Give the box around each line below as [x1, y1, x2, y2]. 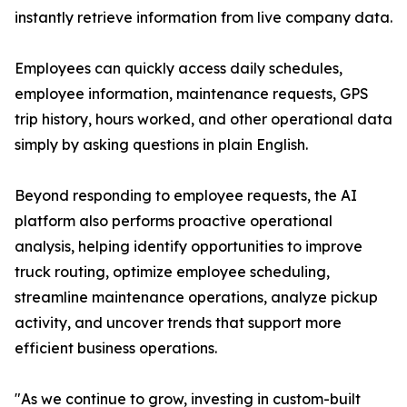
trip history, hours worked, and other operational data [15, 110, 392, 129]
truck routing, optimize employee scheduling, [15, 263, 330, 282]
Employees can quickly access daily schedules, [15, 59, 342, 78]
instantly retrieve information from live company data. [15, 8, 392, 27]
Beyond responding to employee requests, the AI [15, 186, 357, 205]
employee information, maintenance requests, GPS [15, 84, 369, 104]
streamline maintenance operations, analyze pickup [15, 288, 378, 307]
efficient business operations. [15, 339, 217, 358]
